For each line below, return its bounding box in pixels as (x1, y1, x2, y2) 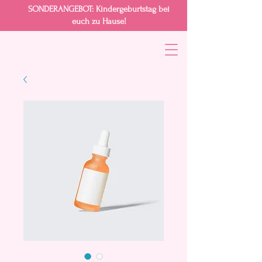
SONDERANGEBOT (28, 4, 92, 14)
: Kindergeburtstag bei (92, 4, 170, 14)
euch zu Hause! (71, 16, 126, 26)
